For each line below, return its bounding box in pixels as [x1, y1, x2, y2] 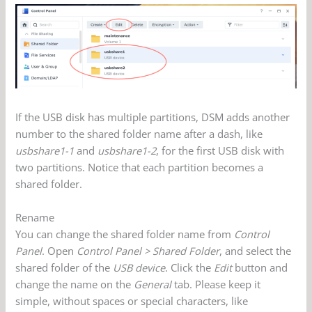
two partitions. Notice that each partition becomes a [15, 160, 264, 175]
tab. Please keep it [171, 276, 261, 291]
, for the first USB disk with [156, 143, 285, 158]
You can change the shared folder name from [15, 226, 235, 241]
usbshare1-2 [97, 143, 157, 158]
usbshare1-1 [15, 143, 75, 158]
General [134, 276, 172, 291]
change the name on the [15, 276, 134, 291]
